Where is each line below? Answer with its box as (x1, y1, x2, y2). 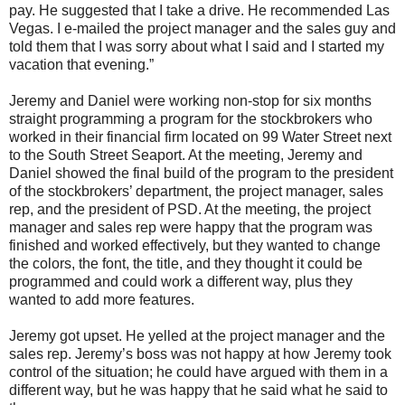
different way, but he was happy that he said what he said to (9, 382, 388, 398)
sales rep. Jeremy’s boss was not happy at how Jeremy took (9, 346, 391, 362)
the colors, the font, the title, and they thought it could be (9, 256, 363, 271)
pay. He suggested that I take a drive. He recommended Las (9, 3, 390, 18)
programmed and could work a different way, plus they (9, 274, 353, 289)
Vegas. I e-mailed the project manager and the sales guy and (9, 21, 396, 36)
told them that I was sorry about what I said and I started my (9, 39, 384, 54)
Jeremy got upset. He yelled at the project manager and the (9, 328, 385, 344)
